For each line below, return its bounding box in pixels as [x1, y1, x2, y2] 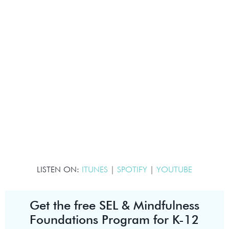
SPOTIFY [117, 165, 150, 175]
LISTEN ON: [37, 165, 82, 175]
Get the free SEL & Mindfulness [30, 198, 199, 213]
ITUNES [82, 165, 108, 175]
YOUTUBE [156, 165, 192, 175]
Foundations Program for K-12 [30, 212, 199, 227]
